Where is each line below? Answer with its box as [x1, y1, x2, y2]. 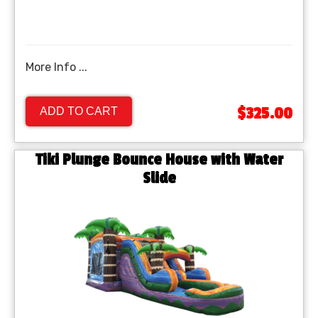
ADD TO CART [40, 105, 118, 118]
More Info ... [26, 60, 87, 75]
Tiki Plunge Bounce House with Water [35, 150, 283, 170]
